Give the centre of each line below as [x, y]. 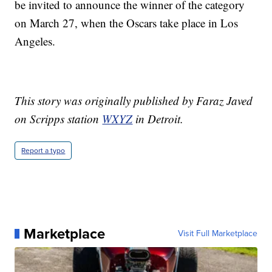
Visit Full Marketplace [217, 233]
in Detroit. [158, 118]
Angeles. [35, 41]
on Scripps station [59, 118]
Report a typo [43, 150]
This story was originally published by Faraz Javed [134, 100]
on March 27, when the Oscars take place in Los [127, 22]
